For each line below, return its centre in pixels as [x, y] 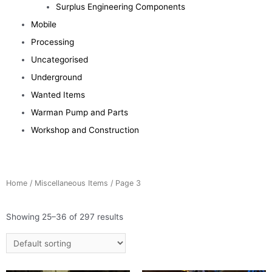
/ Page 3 [124, 183]
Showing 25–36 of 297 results [65, 217]
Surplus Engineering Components [120, 7]
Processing [53, 42]
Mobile [44, 24]
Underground [57, 77]
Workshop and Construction [85, 130]
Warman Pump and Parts [80, 112]
